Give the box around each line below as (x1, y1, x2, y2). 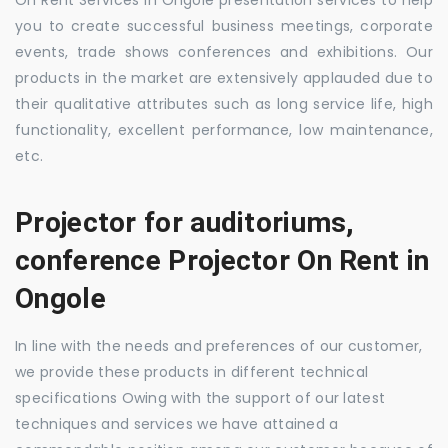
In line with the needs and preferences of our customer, (15, 335, 423, 356)
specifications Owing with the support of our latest (15, 387, 386, 408)
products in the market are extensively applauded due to (15, 67, 433, 88)
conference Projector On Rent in (15, 243, 430, 277)
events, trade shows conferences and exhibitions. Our (15, 41, 433, 62)
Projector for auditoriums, (15, 205, 355, 239)
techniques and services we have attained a (15, 413, 339, 434)
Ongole (15, 281, 106, 315)
